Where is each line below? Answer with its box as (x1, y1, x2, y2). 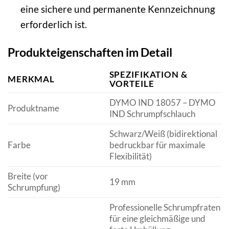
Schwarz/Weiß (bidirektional (109, 128, 217, 139)
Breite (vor (8, 170, 48, 181)
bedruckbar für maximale (109, 139, 205, 150)
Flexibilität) (109, 150, 152, 162)
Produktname (8, 102, 59, 113)
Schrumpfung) (8, 181, 60, 193)
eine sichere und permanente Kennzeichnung (20, 3, 215, 15)
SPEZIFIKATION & (109, 68, 188, 80)
